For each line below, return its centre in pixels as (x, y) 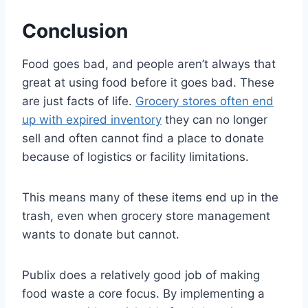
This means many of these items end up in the (150, 198)
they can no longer (214, 120)
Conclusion (75, 31)
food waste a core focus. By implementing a (143, 294)
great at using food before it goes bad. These (148, 83)
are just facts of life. (79, 101)
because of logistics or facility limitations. (135, 157)
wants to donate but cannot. (101, 235)
